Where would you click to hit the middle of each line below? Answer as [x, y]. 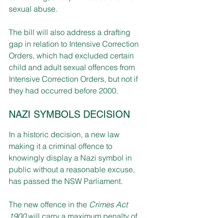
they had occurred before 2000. [64, 90]
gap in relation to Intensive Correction [75, 44]
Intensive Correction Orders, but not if [74, 79]
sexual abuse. [33, 9]
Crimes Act [109, 204]
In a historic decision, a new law [65, 134]
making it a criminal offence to [62, 146]
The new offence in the [49, 204]
